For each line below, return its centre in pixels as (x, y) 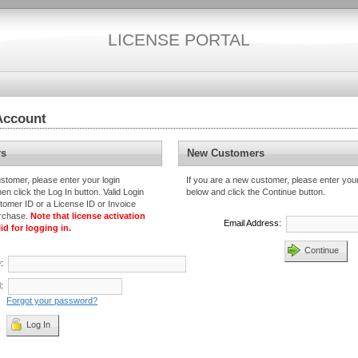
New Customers (226, 153)
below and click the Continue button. (256, 192)
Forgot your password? (52, 300)
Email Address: (252, 223)
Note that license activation (88, 216)
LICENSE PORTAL (179, 40)
